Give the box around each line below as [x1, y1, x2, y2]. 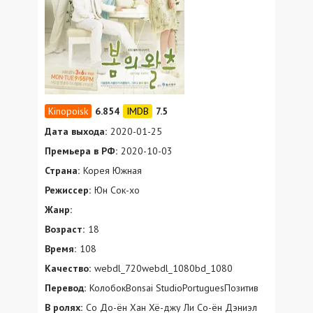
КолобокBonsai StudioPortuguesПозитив [89, 281, 259, 294]
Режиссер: [45, 183, 91, 196]
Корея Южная [83, 163, 142, 177]
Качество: [45, 261, 91, 275]
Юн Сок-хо [94, 183, 140, 196]
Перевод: [45, 281, 86, 294]
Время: [45, 242, 76, 255]
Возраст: [45, 222, 85, 235]
